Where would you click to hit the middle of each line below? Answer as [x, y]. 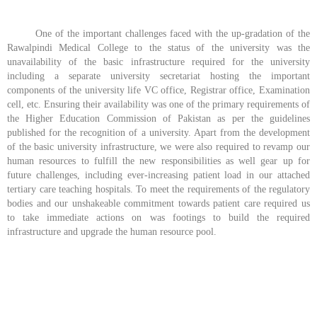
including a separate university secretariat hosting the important [158, 76]
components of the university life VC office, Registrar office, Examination [158, 91]
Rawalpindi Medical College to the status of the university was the [158, 48]
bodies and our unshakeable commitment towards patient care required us [158, 204]
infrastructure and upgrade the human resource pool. [112, 232]
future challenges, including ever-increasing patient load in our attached [158, 175]
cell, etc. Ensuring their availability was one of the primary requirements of [158, 105]
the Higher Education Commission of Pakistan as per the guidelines [158, 119]
